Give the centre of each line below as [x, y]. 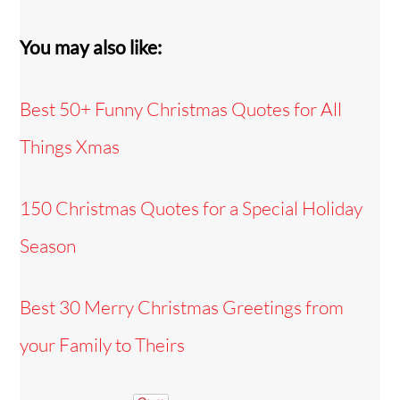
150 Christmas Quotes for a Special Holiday [192, 208]
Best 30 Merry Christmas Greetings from [182, 308]
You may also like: [91, 46]
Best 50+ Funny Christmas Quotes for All [181, 108]
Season [48, 246]
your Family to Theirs [103, 345]
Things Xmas [70, 146]
